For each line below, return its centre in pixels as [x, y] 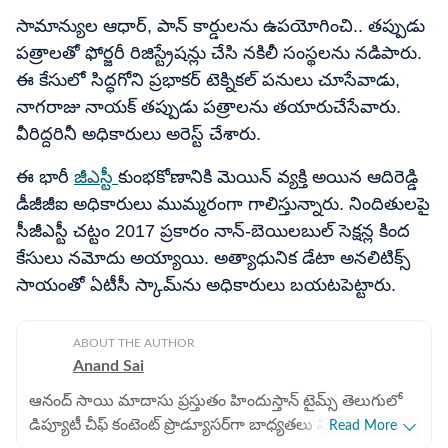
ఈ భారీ [45, 177]
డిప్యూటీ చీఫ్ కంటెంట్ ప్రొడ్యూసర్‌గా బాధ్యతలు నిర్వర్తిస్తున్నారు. [220, 425]
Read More [363, 426]
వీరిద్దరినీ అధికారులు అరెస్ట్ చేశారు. [138, 134]
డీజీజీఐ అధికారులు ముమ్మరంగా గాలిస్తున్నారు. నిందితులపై [223, 204]
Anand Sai [108, 366]
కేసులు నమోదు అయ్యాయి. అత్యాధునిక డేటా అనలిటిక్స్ [213, 258]
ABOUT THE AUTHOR [134, 343]
